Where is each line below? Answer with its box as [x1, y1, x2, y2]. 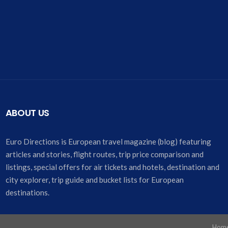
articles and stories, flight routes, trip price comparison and [5, 150, 204, 159]
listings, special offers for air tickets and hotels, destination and [5, 162, 219, 172]
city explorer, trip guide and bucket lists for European [5, 175, 184, 184]
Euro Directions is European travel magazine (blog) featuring [5, 137, 211, 146]
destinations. [5, 188, 49, 197]
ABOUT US [5, 106, 49, 119]
